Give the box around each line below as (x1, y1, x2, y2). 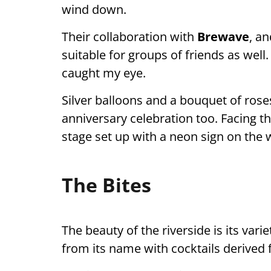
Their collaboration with (62, 28, 197, 45)
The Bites (62, 172, 151, 198)
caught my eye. (62, 65, 146, 81)
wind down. (62, 1, 126, 18)
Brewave (197, 28, 249, 45)
